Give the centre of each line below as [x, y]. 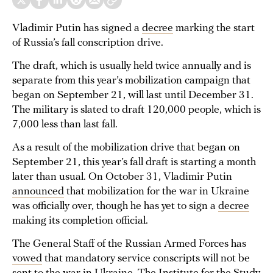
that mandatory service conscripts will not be [146, 259]
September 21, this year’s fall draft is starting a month [134, 162]
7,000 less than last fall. [65, 125]
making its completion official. [80, 221]
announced [38, 192]
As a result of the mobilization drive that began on [126, 148]
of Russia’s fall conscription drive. [88, 43]
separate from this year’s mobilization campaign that [131, 81]
